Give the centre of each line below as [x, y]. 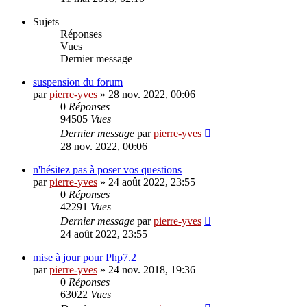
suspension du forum [78, 82]
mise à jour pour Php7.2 [85, 258]
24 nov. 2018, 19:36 [152, 270]
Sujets [46, 22]
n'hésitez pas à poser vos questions [107, 170]
